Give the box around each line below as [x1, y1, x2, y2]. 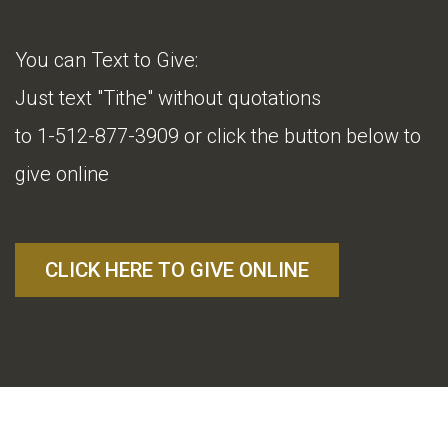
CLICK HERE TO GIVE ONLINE [45, 258, 309, 282]
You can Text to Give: [15, 48, 198, 72]
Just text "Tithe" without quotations [15, 86, 321, 110]
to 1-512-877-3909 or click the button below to [15, 124, 421, 148]
